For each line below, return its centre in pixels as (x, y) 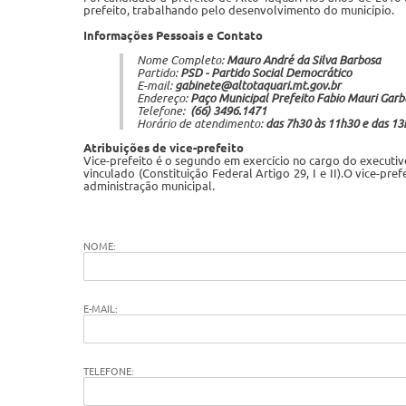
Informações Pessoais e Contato (173, 35)
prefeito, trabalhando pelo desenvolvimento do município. (239, 10)
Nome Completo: (182, 60)
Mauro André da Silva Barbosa (304, 60)
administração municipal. (149, 186)
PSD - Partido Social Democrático (266, 72)
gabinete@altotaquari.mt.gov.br (258, 85)
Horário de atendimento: (201, 123)
